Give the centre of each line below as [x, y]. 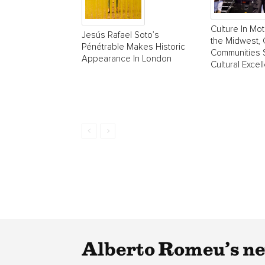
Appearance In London [127, 59]
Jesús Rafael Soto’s [120, 35]
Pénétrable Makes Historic [133, 47]
